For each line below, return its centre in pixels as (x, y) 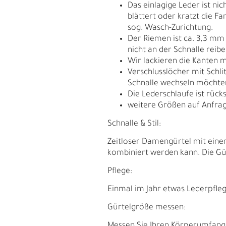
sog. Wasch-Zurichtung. (170, 29)
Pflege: (120, 172)
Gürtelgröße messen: (147, 208)
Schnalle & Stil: (134, 124)
